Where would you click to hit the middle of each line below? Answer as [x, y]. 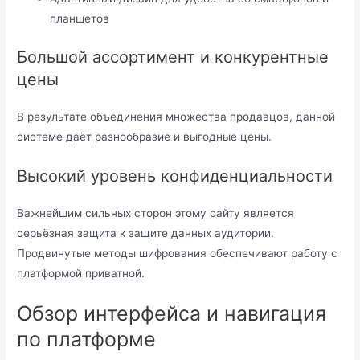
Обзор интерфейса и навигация [172, 314]
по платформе [87, 340]
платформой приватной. [81, 273]
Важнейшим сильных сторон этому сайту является [156, 213]
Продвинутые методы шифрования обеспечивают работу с [178, 253]
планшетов [80, 19]
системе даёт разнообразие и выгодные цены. [145, 136]
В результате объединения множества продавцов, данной [176, 116]
